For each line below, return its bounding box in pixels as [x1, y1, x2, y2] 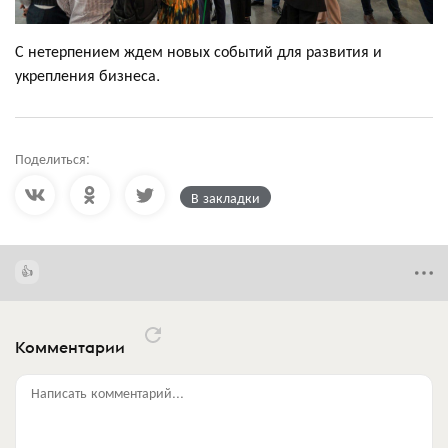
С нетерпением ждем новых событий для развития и [15, 38, 382, 62]
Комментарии [15, 337, 129, 358]
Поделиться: [15, 147, 90, 168]
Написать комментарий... [31, 381, 184, 402]
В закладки [191, 186, 260, 207]
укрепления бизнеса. [15, 62, 160, 86]
